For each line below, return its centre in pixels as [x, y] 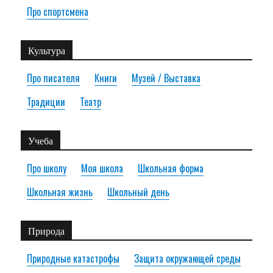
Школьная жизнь [60, 192]
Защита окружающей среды [188, 259]
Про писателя [54, 78]
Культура [47, 51]
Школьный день [139, 192]
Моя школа [102, 168]
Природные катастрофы [73, 259]
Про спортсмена [58, 12]
